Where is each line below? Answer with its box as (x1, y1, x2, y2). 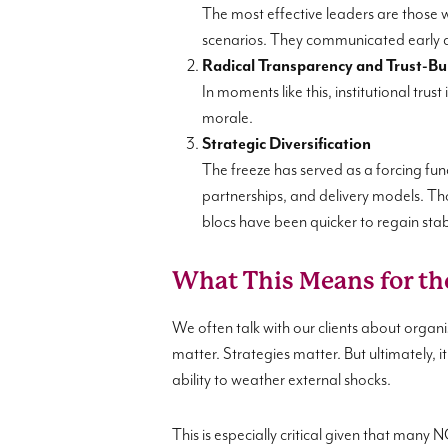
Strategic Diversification (202, 135, 371, 154)
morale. (202, 109, 253, 128)
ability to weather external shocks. (172, 371, 391, 390)
